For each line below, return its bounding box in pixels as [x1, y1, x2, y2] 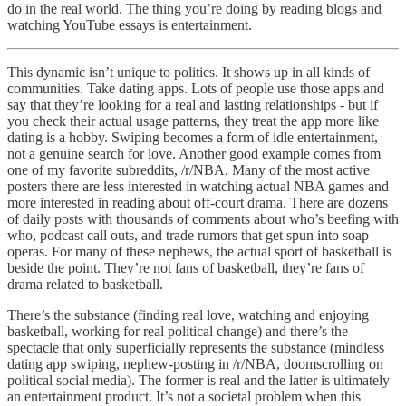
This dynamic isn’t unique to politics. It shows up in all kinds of [7, 63, 370, 80]
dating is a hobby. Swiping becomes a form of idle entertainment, [7, 129, 378, 145]
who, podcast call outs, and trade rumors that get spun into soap [7, 227, 369, 243]
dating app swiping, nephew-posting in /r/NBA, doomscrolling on [7, 355, 383, 372]
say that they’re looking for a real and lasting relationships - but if [7, 96, 378, 112]
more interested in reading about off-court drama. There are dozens [7, 194, 388, 210]
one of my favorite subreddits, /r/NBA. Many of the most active [7, 161, 370, 178]
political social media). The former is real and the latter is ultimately [7, 372, 390, 388]
